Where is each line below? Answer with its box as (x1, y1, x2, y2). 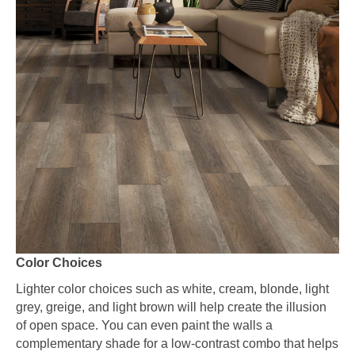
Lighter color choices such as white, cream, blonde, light (16, 281, 329, 296)
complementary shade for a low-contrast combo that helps (16, 336, 338, 350)
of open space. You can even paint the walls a (16, 318, 273, 332)
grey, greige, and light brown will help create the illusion (16, 300, 326, 314)
